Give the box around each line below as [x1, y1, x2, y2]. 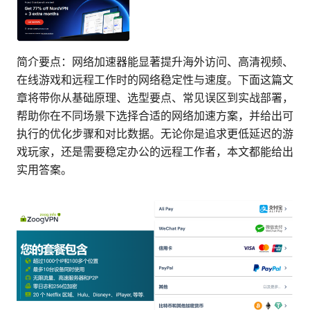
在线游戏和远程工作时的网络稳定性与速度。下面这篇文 [17, 73, 293, 87]
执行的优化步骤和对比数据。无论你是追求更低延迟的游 [17, 127, 293, 141]
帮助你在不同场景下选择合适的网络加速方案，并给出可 [17, 109, 293, 123]
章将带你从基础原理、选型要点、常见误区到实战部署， [17, 91, 293, 105]
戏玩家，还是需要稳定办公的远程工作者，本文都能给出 [17, 145, 293, 159]
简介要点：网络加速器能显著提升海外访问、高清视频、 [17, 55, 293, 69]
